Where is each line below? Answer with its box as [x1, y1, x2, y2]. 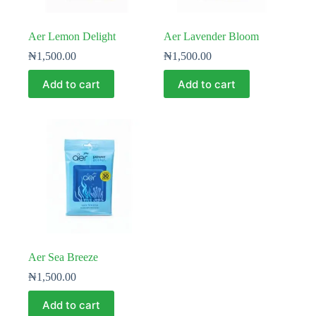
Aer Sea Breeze [28, 251, 98, 264]
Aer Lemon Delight [28, 30, 116, 43]
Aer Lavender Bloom [164, 30, 260, 43]
